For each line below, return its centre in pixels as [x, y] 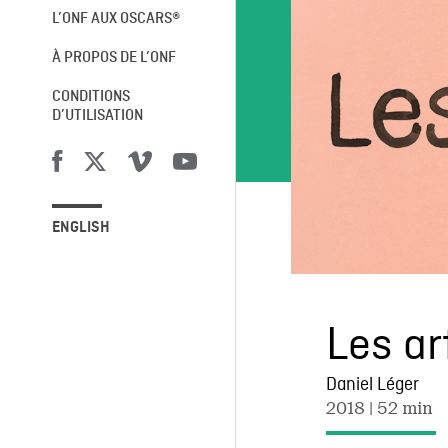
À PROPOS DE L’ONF [113, 58]
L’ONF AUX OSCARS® [115, 19]
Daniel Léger [373, 385]
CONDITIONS [90, 97]
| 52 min [401, 408]
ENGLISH [80, 228]
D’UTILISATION [97, 116]
